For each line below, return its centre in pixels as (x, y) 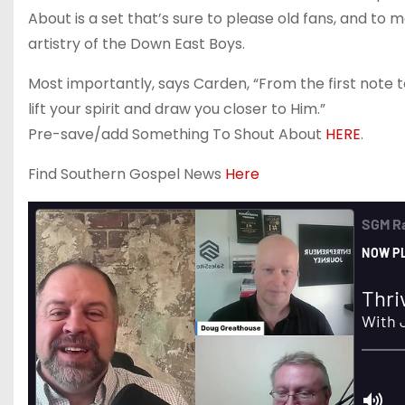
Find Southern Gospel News (127, 174)
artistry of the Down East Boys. (137, 44)
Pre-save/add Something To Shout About (177, 134)
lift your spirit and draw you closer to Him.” (177, 109)
